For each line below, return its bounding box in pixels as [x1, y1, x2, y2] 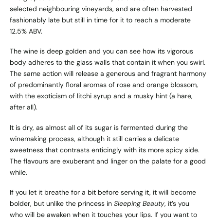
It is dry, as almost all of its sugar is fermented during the [10, 123, 188, 132]
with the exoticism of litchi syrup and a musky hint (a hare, [10, 91, 193, 101]
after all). [10, 103, 37, 112]
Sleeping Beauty [114, 199, 164, 208]
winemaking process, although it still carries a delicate [10, 134, 179, 143]
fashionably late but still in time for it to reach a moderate [10, 16, 191, 25]
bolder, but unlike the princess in [10, 199, 114, 208]
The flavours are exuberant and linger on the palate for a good [10, 156, 206, 165]
